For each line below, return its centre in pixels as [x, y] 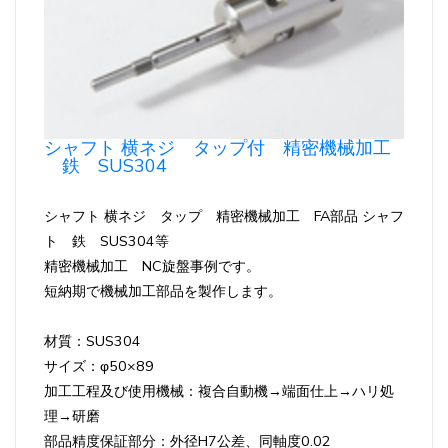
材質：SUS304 [92, 340]
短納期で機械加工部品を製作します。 [163, 290]
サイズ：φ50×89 [99, 365]
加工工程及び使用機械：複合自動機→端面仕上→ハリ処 [219, 390]
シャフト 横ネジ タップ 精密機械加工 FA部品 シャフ [224, 215]
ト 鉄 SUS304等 [106, 240]
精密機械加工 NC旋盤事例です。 [152, 265]
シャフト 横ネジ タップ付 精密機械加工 [217, 147]
